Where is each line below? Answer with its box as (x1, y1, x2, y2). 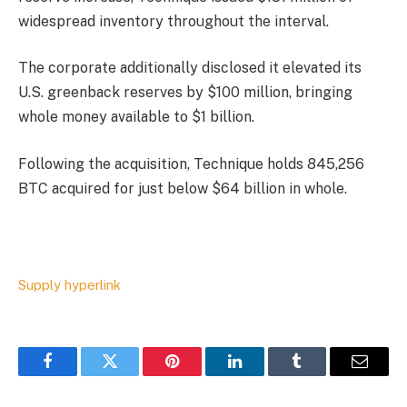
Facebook (45, 366, 110, 383)
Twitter (108, 366, 156, 383)
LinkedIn (233, 366, 293, 383)
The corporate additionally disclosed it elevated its (18, 59, 362, 77)
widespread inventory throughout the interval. (18, 12, 329, 30)
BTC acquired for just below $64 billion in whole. (18, 179, 347, 197)
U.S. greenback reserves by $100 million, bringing (18, 84, 352, 102)
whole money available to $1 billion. (18, 108, 254, 126)
